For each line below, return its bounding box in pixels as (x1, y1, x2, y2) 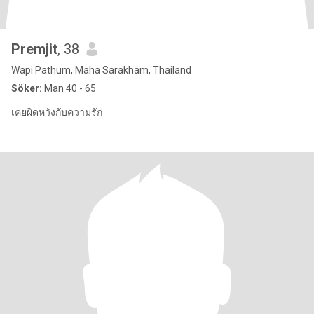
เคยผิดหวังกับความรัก (11, 107, 102, 118)
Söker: (11, 83, 42, 94)
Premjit (11, 41, 57, 57)
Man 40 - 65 (42, 83, 96, 94)
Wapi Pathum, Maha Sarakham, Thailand (11, 64, 191, 76)
